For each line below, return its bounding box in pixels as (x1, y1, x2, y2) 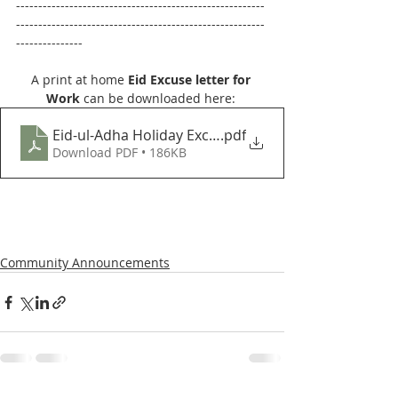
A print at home (30, 71, 128, 88)
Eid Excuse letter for (127, 71, 254, 88)
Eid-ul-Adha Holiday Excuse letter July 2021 (52, 125, 335, 145)
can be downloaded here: (79, 90, 239, 107)
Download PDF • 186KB (52, 144, 187, 161)
